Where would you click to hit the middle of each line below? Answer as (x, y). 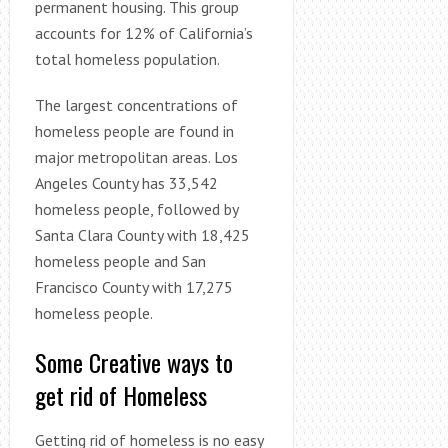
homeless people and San (120, 260)
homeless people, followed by (136, 208)
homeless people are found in (134, 130)
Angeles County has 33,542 (126, 182)
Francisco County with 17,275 (133, 286)
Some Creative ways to (133, 361)
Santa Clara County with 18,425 (142, 234)
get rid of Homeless (120, 394)
